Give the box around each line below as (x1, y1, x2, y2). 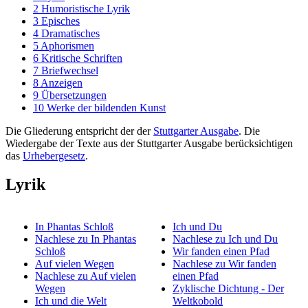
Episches (41, 14, 80, 27)
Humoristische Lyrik (41, 2, 130, 14)
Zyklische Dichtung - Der (173, 283, 284, 295)
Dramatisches (41, 27, 100, 39)
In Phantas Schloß (35, 221, 113, 233)
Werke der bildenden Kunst (47, 101, 166, 113)
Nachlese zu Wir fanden (173, 258, 276, 270)
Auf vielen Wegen (35, 258, 114, 270)
